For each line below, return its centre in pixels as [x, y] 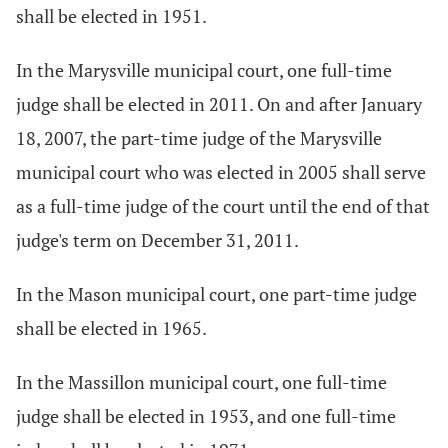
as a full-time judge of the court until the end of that [223, 206]
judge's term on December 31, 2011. [157, 240]
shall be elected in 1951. [111, 16]
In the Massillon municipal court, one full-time [201, 382]
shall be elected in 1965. [111, 328]
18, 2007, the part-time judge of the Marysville [199, 138]
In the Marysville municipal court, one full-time [204, 70]
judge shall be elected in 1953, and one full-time [206, 416]
